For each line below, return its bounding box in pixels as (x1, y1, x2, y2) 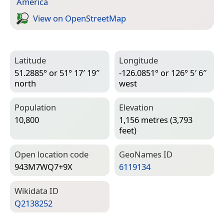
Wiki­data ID (14, 185, 58, 197)
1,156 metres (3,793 (119, 113, 192, 125)
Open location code (14, 148, 88, 160)
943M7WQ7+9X (14, 160, 72, 172)
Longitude (119, 54, 158, 66)
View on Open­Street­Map (33, 12, 126, 24)
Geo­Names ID (119, 148, 172, 160)
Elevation (119, 101, 153, 113)
